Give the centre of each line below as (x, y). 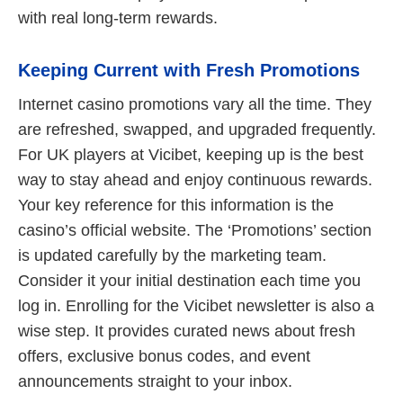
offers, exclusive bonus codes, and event (164, 356)
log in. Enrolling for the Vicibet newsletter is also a (196, 305)
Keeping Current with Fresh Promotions (189, 70)
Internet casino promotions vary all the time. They (195, 104)
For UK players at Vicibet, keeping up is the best (191, 154)
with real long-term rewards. (118, 18)
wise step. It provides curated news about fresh (187, 331)
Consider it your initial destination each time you (189, 280)
